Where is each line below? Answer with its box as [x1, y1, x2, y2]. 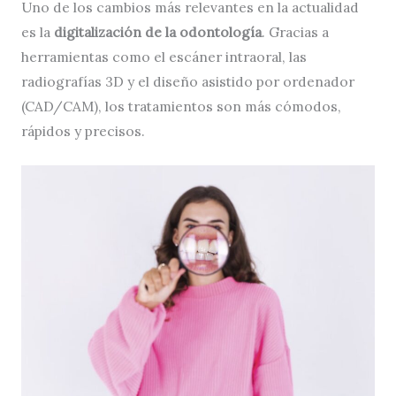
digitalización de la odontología [53, 22, 262, 41]
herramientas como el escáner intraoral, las [20, 47, 307, 65]
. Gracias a [261, 22, 329, 41]
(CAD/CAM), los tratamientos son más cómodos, [20, 96, 341, 115]
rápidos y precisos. [20, 121, 145, 140]
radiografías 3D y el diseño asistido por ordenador [20, 72, 354, 90]
